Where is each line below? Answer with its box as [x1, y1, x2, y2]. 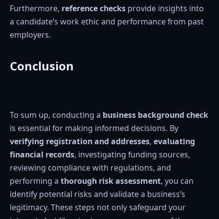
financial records [10, 149, 74, 160]
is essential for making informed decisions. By [10, 122, 178, 133]
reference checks [62, 2, 126, 14]
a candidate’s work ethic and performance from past [10, 16, 204, 27]
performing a [10, 175, 61, 186]
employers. [10, 29, 51, 40]
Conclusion [10, 58, 74, 74]
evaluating [153, 135, 195, 147]
